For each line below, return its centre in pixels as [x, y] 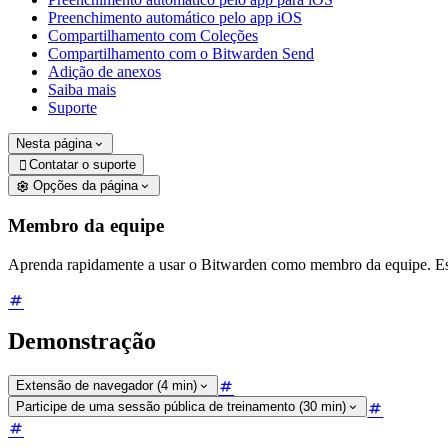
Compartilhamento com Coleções [153, 35]
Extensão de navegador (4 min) [106, 386]
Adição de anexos [104, 71]
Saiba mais [82, 89]
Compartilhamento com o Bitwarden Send [181, 53]
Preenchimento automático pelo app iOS [175, 17]
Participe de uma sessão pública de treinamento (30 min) [181, 407]
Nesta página [54, 143]
